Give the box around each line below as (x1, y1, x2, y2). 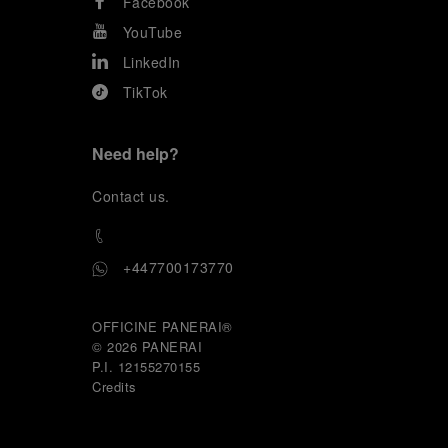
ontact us (102, 185, 165, 206)
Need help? (92, 141, 179, 165)
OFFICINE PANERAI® (92, 316, 233, 336)
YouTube (122, 21, 182, 42)
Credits (92, 376, 137, 396)
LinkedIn (122, 51, 181, 72)
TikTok (122, 81, 168, 102)
